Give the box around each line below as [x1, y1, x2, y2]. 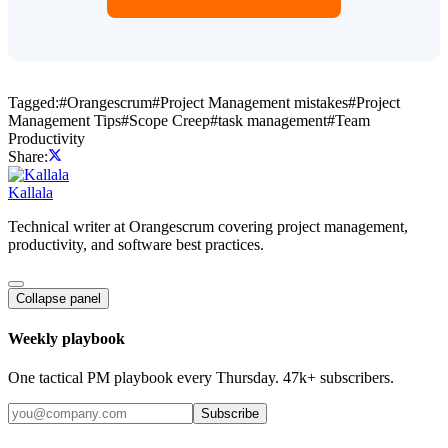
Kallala [8, 183, 53, 201]
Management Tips [8, 111, 121, 129]
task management [218, 111, 327, 129]
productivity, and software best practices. [8, 235, 264, 253]
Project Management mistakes [160, 93, 348, 111]
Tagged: [8, 93, 59, 111]
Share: [8, 147, 48, 165]
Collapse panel [16, 290, 101, 306]
